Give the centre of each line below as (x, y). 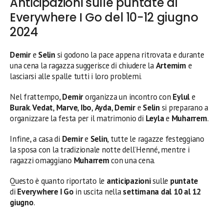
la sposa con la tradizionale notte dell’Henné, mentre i (100, 149)
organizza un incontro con (128, 97)
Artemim (171, 65)
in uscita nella (98, 191)
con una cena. (132, 160)
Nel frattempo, (36, 97)
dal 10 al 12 (181, 191)
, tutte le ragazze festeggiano (156, 139)
